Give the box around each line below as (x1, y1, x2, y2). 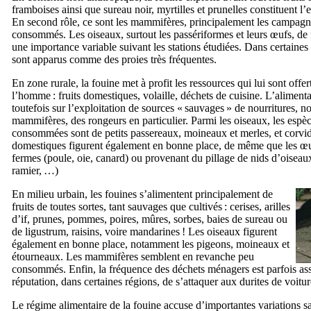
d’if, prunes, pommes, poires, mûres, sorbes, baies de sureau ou (12, 212, 287, 225)
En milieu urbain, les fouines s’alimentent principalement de (12, 187, 273, 200)
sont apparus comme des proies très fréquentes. (12, 53, 217, 65)
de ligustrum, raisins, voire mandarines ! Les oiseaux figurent (12, 225, 277, 237)
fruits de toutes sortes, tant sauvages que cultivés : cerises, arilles (12, 200, 290, 212)
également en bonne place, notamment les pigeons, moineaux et (12, 237, 289, 250)
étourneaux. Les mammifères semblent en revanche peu (12, 250, 254, 262)
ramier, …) (12, 164, 58, 176)
